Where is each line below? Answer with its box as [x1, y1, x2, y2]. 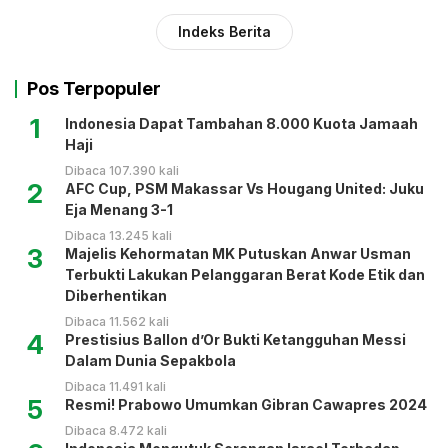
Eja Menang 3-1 [65, 200, 173, 218]
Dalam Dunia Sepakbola [65, 351, 236, 369]
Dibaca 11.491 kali [65, 378, 166, 394]
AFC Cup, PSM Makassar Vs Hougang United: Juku [65, 179, 424, 197]
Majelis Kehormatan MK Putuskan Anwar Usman [65, 244, 411, 262]
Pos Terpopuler [27, 77, 161, 99]
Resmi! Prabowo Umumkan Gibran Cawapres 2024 [65, 395, 427, 413]
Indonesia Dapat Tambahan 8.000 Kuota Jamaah [65, 114, 418, 132]
